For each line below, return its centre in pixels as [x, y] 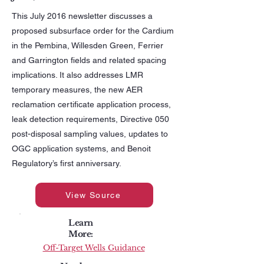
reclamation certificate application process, [91, 104]
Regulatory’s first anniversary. [67, 163]
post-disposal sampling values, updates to [90, 134]
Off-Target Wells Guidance [94, 248]
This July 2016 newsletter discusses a [82, 16]
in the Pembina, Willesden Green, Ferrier [88, 45]
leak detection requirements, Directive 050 [90, 119]
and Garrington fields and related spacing [89, 60]
